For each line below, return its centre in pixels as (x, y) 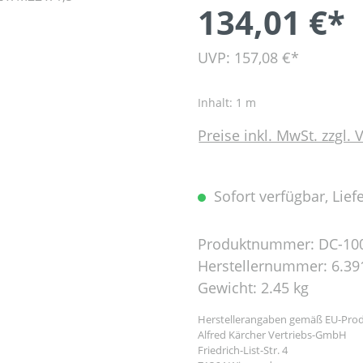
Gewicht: (229, 288)
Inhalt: (217, 102)
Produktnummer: (258, 244)
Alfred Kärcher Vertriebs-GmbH (272, 335)
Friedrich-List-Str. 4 (243, 350)
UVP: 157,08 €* (248, 58)
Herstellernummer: (265, 266)
